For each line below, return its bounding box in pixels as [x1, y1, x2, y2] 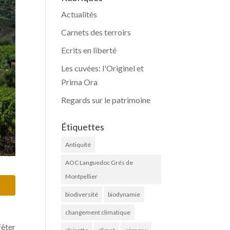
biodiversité [65, 190, 99, 198]
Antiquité [65, 141, 91, 148]
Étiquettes [61, 121, 105, 132]
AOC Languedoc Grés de [65, 159, 133, 166]
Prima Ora [61, 77, 98, 87]
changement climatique [65, 208, 131, 216]
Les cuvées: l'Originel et [61, 63, 144, 73]
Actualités [61, 9, 98, 19]
